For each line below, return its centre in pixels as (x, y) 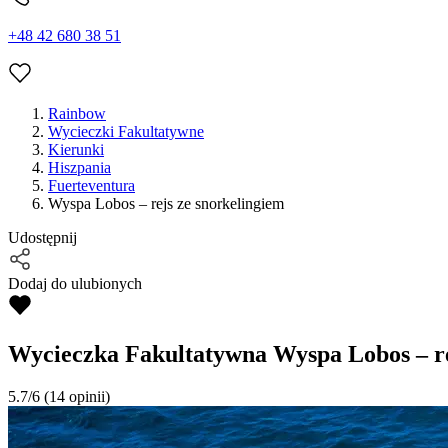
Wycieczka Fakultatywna (137, 354)
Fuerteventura (91, 186)
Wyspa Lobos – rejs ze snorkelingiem (166, 204)
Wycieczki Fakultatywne (126, 132)
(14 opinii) (75, 397)
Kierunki (76, 150)
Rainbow (77, 114)
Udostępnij (42, 238)
